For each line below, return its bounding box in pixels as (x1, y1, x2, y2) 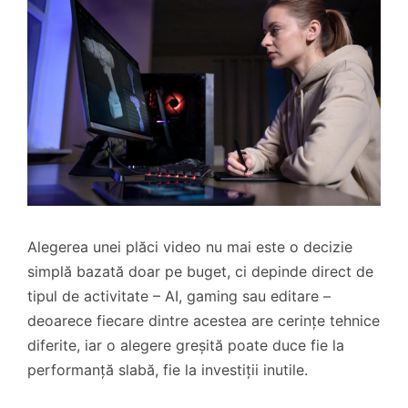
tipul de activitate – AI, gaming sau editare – (27, 287, 331, 306)
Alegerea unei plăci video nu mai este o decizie (27, 238, 352, 257)
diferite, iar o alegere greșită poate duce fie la (27, 336, 344, 355)
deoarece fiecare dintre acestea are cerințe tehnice (27, 311, 380, 331)
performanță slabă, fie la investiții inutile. (27, 361, 308, 380)
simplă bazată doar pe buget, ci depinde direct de (27, 262, 373, 281)
